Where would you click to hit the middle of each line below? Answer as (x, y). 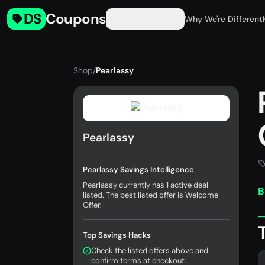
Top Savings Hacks (117, 235)
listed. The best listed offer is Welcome (151, 195)
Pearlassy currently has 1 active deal (146, 185)
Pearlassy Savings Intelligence (138, 169)
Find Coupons (141, 19)
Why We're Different (224, 19)
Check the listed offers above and (150, 251)
